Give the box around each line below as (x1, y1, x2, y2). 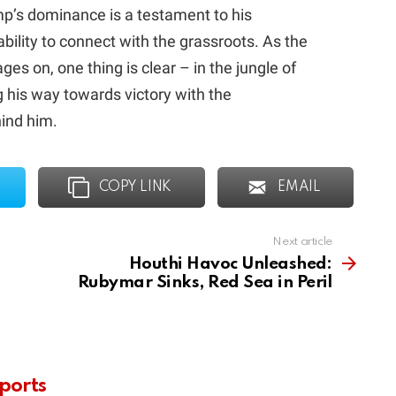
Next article (272, 235, 332, 247)
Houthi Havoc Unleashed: (128, 255, 332, 272)
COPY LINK (98, 179, 171, 194)
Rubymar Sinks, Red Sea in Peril (77, 273, 332, 291)
